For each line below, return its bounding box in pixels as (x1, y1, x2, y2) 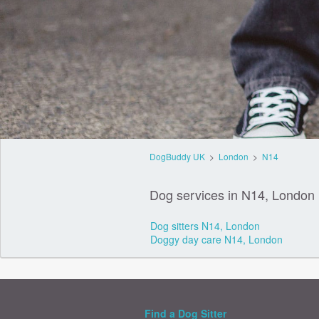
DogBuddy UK (149, 150, 205, 162)
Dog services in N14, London (149, 185, 315, 204)
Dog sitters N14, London (150, 219, 260, 233)
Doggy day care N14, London (150, 232, 283, 246)
